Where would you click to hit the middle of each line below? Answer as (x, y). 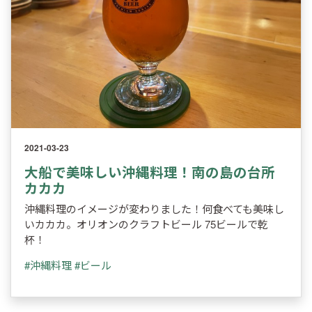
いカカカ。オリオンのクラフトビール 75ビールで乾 (146, 224)
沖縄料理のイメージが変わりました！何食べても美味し (154, 209)
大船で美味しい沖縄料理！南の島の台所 (149, 172)
